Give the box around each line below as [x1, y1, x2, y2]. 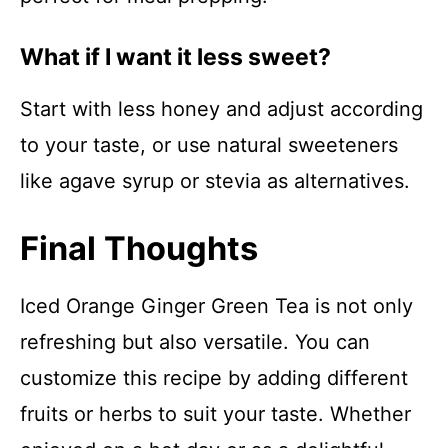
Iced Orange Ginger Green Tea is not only [20, 294, 413, 318]
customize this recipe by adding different [20, 366, 408, 390]
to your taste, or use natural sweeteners [20, 133, 398, 157]
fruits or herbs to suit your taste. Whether [20, 402, 411, 426]
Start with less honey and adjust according [20, 97, 423, 121]
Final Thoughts [20, 229, 258, 268]
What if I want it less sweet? [20, 43, 331, 71]
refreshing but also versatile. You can [20, 330, 370, 354]
